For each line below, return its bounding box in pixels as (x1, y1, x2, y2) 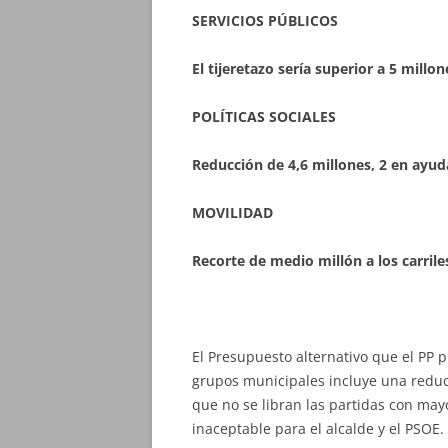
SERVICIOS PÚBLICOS (192, 11, 338, 30)
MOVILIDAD (192, 203, 273, 222)
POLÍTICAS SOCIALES (192, 107, 336, 126)
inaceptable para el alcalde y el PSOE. (192, 419, 444, 438)
